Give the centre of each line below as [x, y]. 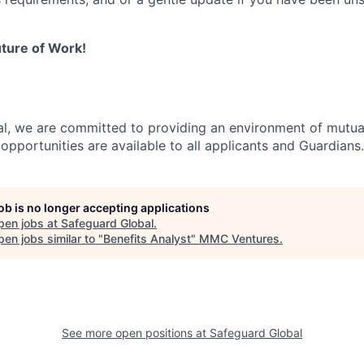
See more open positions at [136, 333]
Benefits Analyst [147, 238]
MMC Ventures [239, 238]
